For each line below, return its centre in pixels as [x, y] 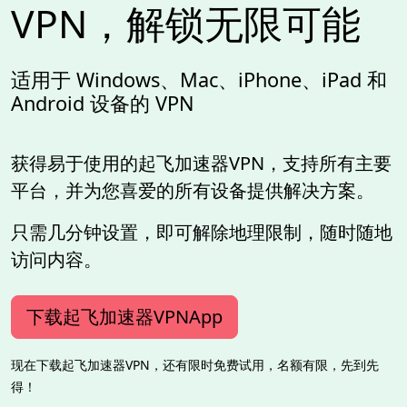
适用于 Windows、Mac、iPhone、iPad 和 [199, 80]
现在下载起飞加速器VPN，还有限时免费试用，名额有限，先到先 [195, 365]
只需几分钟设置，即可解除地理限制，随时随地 [202, 233]
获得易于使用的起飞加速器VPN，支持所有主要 [201, 164]
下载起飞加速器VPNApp [124, 317]
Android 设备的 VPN [103, 104]
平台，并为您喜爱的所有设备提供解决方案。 [193, 191]
